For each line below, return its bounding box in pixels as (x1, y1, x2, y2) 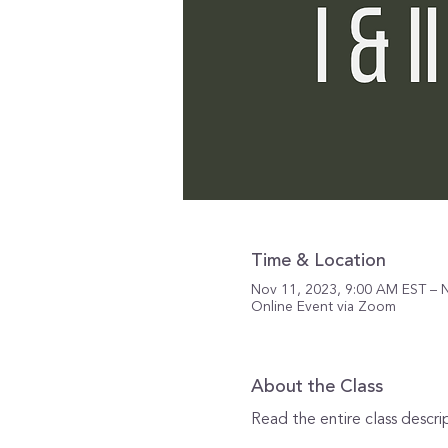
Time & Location (250, 251, 386, 270)
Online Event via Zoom (250, 299, 396, 314)
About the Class (250, 377, 383, 396)
